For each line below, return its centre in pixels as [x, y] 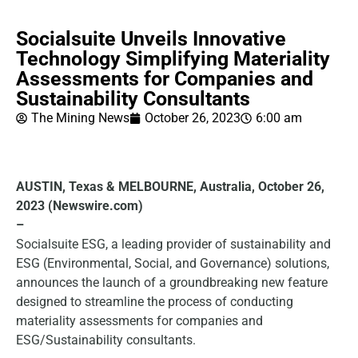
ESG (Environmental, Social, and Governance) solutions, [173, 264]
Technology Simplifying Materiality [173, 59]
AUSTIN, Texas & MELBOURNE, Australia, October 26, [170, 187]
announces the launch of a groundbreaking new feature [172, 283]
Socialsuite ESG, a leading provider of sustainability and [173, 245]
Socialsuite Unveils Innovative [151, 39]
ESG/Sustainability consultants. [106, 340]
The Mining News [80, 118]
